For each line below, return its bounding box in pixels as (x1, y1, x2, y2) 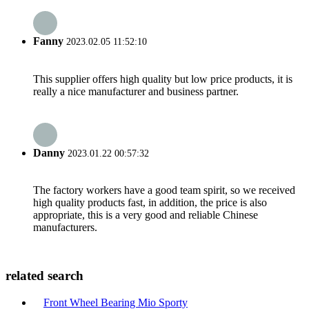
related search (6, 268, 83, 283)
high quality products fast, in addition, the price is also (33, 197, 267, 209)
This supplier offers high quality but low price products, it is (33, 72, 292, 85)
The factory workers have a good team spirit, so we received (33, 184, 295, 197)
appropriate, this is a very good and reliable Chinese (33, 209, 258, 221)
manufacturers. (33, 221, 97, 234)
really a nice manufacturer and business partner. (33, 85, 239, 97)
